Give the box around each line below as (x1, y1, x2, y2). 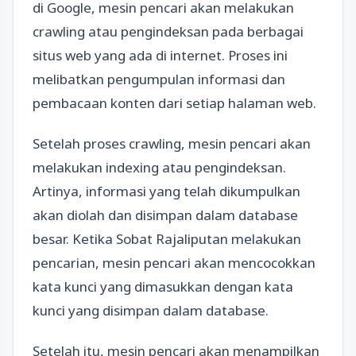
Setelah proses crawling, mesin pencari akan (33, 133, 311, 153)
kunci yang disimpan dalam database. (33, 300, 269, 319)
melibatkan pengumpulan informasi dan (33, 69, 285, 88)
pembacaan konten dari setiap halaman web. (33, 93, 316, 112)
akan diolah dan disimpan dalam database (33, 205, 298, 224)
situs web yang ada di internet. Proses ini (33, 45, 288, 64)
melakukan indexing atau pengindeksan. (33, 157, 286, 176)
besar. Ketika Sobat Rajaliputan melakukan (33, 229, 301, 248)
